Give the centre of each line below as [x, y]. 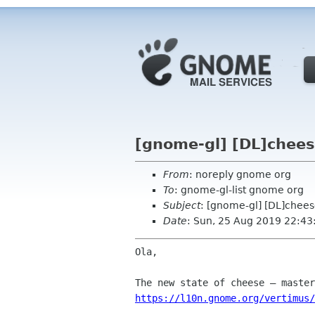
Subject [182, 205]
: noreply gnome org [240, 174]
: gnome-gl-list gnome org [239, 190]
